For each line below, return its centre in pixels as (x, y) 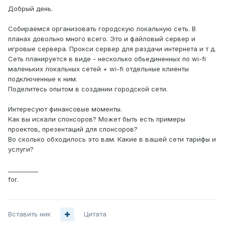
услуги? (21, 149)
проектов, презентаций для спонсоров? (73, 129)
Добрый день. (30, 9)
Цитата (95, 214)
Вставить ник (29, 214)
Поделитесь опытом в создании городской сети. (88, 89)
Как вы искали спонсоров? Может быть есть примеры (97, 119)
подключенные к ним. (43, 79)
